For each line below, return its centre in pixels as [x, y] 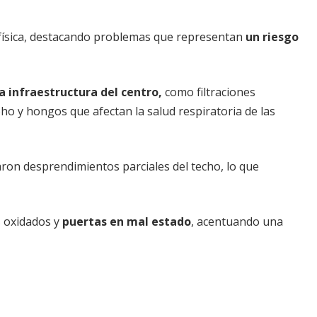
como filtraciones [209, 92]
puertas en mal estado [127, 221]
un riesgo [272, 36]
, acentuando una [237, 221]
